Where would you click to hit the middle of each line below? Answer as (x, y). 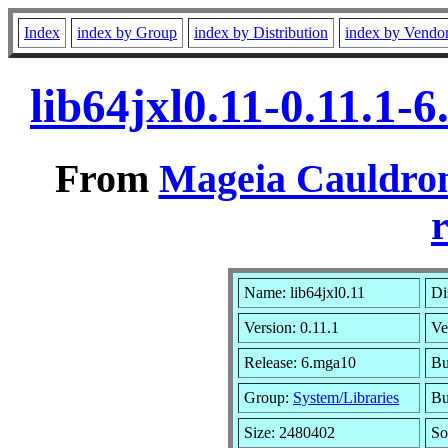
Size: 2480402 (289, 432)
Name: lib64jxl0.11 (304, 292)
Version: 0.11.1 (291, 327)
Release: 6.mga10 (300, 362)
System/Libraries (346, 397)
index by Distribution (261, 32)
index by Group (127, 32)
